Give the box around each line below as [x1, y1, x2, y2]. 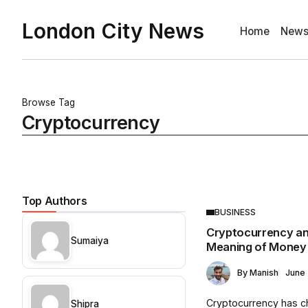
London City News [22, 19, 204, 43]
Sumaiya [71, 234, 109, 246]
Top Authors [22, 195, 87, 208]
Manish [250, 267, 279, 278]
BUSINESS [214, 207, 256, 217]
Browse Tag [22, 97, 75, 108]
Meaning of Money [206, 240, 307, 254]
